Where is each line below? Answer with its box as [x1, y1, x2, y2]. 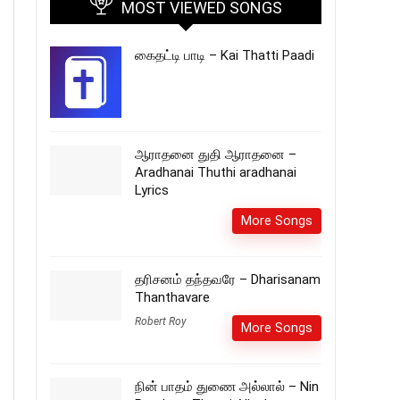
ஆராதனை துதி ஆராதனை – [135, 146, 296, 162]
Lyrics [135, 182, 169, 198]
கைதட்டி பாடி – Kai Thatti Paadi [135, 47, 314, 63]
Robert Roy [135, 315, 187, 328]
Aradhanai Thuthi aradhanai [135, 164, 296, 180]
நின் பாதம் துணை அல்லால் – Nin [135, 379, 319, 395]
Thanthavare [135, 289, 210, 305]
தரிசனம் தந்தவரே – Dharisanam [135, 271, 321, 287]
